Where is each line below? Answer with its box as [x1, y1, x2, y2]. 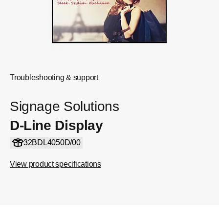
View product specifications [10, 160, 101, 168]
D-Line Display [10, 118, 103, 133]
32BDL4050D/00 [23, 138, 81, 147]
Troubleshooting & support [10, 73, 98, 82]
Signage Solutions [10, 99, 119, 114]
